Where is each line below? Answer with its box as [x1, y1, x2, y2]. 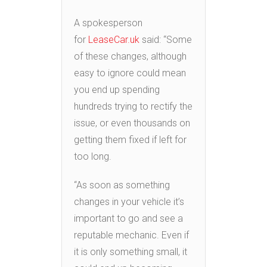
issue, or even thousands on [74, 117, 190, 129]
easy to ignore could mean [74, 67, 186, 79]
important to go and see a [74, 213, 183, 225]
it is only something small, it [74, 246, 187, 258]
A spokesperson [74, 17, 142, 29]
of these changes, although [74, 51, 187, 63]
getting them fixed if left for [74, 134, 187, 146]
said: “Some [139, 34, 192, 46]
